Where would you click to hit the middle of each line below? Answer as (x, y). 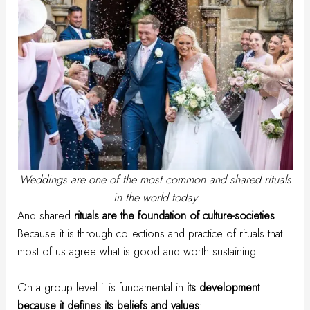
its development (224, 287)
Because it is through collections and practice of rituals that (150, 233)
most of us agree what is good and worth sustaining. (139, 251)
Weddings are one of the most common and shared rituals (155, 179)
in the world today (155, 197)
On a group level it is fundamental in (102, 287)
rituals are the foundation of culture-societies (175, 215)
